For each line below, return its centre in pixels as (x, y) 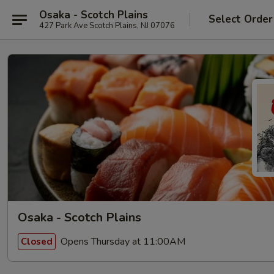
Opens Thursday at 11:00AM (122, 241)
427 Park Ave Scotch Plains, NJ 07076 (107, 25)
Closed (37, 241)
